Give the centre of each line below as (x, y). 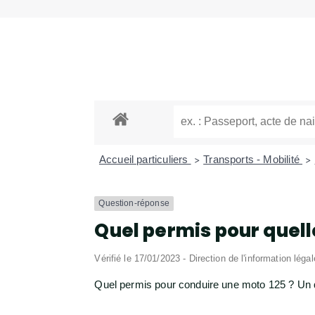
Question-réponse (134, 204)
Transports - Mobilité (253, 160)
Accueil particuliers (145, 160)
